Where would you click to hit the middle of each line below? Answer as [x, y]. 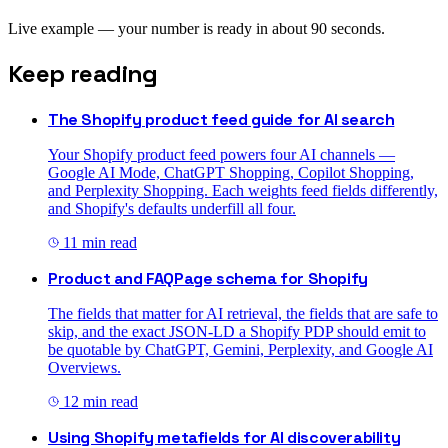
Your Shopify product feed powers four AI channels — [221, 154]
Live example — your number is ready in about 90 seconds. [196, 29]
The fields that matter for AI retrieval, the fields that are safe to [243, 313]
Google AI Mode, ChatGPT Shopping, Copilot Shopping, [231, 172]
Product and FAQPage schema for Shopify [208, 278]
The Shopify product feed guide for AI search [221, 119]
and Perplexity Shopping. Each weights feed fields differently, [243, 190]
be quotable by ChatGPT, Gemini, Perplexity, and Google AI [240, 349]
